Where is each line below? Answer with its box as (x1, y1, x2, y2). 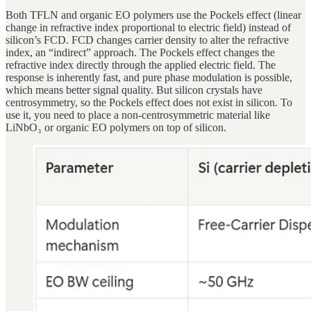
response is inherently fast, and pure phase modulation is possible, (6, 72, 292, 84)
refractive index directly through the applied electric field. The (6, 59, 276, 72)
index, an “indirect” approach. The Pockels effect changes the (6, 47, 275, 59)
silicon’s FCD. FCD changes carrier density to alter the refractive (6, 34, 289, 47)
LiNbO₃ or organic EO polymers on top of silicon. (6, 121, 226, 134)
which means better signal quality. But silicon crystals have (6, 84, 262, 96)
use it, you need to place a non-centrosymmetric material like (6, 109, 270, 121)
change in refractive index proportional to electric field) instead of (6, 22, 291, 34)
